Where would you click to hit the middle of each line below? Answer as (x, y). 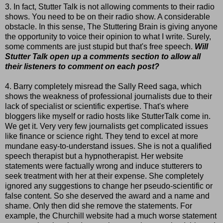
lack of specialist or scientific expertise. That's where (97, 107)
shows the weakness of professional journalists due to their (109, 97)
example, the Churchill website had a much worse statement (111, 216)
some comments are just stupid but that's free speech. (100, 47)
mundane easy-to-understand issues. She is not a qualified (108, 146)
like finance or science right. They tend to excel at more (102, 136)
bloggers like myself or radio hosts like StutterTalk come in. (108, 116)
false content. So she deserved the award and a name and (107, 196)
